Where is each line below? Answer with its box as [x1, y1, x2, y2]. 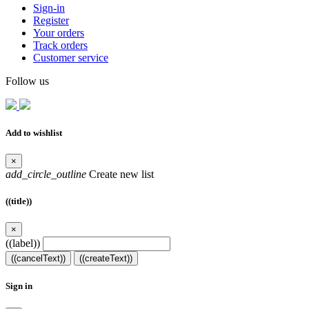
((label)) [6, 237, 40, 250]
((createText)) [79, 253, 132, 264]
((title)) [6, 196, 32, 207]
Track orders [33, 39, 88, 51]
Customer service [33, 51, 108, 63]
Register [33, 14, 69, 26]
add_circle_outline [6, 168, 86, 180]
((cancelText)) [11, 253, 66, 264]
